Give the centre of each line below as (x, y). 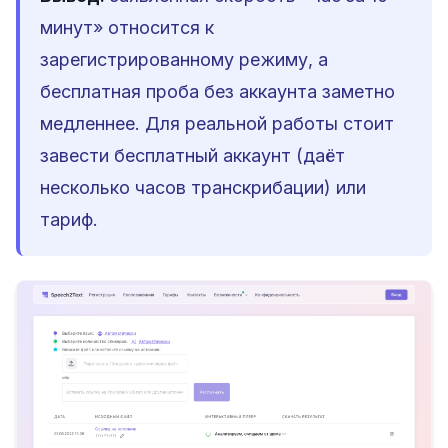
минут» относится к (127, 28)
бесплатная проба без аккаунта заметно (217, 92)
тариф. (69, 220)
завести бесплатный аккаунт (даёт (192, 156)
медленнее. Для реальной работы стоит (217, 124)
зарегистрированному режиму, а (184, 60)
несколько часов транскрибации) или (203, 188)
